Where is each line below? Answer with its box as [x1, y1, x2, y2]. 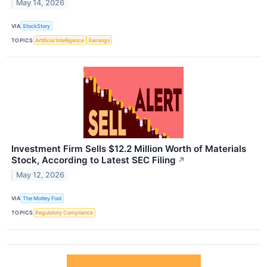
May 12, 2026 [16, 170, 65, 180]
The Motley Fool [23, 195, 62, 201]
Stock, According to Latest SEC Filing [11, 154, 176, 166]
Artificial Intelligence [35, 36, 85, 44]
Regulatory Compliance [35, 209, 94, 216]
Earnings [88, 36, 110, 44]
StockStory [23, 22, 51, 29]
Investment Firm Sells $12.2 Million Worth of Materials [11, 143, 246, 155]
